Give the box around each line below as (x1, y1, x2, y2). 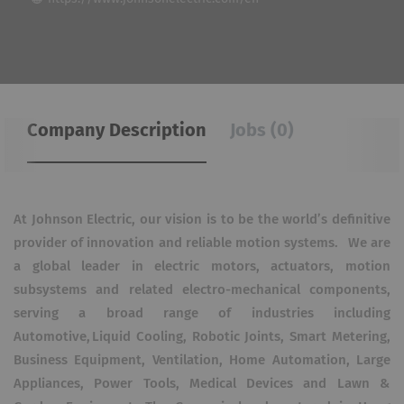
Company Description (27, 122, 207, 140)
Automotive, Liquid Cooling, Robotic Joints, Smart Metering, (14, 330, 390, 344)
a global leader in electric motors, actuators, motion (14, 260, 390, 273)
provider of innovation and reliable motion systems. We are (14, 236, 390, 250)
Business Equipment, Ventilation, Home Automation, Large (14, 353, 390, 367)
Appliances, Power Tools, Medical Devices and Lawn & (14, 377, 390, 390)
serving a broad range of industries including (14, 307, 390, 320)
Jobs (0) (230, 122, 294, 140)
